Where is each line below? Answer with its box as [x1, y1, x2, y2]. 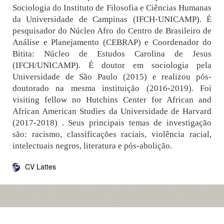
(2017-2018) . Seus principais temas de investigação [12, 118, 211, 127]
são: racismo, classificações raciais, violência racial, [12, 129, 211, 139]
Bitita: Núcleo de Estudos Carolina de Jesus [12, 49, 211, 58]
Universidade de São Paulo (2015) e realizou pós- [12, 72, 211, 81]
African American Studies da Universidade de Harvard [12, 106, 211, 116]
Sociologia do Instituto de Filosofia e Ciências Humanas [12, 3, 211, 12]
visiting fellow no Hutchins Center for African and [12, 95, 211, 104]
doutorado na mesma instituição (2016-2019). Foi [12, 83, 211, 93]
